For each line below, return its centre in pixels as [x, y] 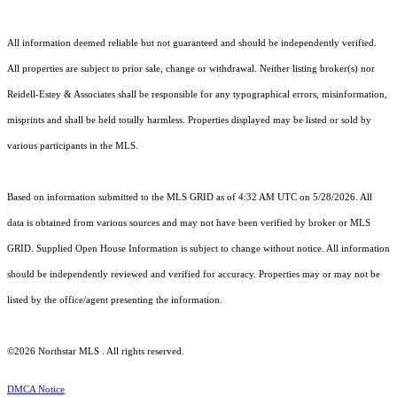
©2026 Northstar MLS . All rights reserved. [96, 351]
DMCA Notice [36, 389]
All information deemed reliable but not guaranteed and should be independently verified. [192, 43]
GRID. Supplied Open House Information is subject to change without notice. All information [198, 248]
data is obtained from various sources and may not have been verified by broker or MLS [189, 222]
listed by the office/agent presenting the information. [115, 300]
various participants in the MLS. [73, 145]
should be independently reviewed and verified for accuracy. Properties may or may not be [194, 274]
